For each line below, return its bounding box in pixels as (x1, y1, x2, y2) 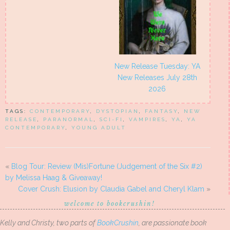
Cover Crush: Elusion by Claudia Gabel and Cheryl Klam (18, 185, 204, 194)
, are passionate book (139, 219, 207, 227)
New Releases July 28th (118, 73, 197, 82)
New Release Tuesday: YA (114, 62, 200, 71)
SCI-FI (100, 117, 123, 123)
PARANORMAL (43, 117, 94, 123)
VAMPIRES (129, 117, 166, 123)
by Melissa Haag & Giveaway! (5, 174, 102, 182)
